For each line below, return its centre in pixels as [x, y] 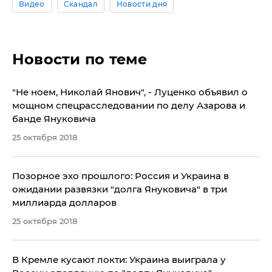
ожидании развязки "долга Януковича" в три [120, 189]
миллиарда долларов [64, 203]
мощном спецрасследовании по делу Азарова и [129, 106]
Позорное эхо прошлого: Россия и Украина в [121, 176]
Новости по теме [80, 59]
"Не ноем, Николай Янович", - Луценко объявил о [130, 92]
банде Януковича [54, 119]
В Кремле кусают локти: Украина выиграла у [119, 260]
